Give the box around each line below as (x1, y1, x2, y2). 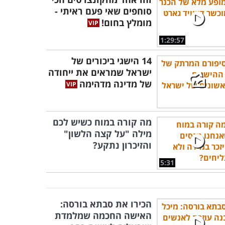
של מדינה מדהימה (79, 78, 152, 90)
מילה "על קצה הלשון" (64, 128, 152, 140)
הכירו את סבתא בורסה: (60, 198, 152, 210)
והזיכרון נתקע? (93, 139, 152, 151)
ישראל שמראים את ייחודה (48, 66, 152, 78)
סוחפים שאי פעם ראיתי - (55, 5, 152, 17)
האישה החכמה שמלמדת (55, 209, 152, 221)
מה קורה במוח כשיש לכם (53, 116, 152, 128)
